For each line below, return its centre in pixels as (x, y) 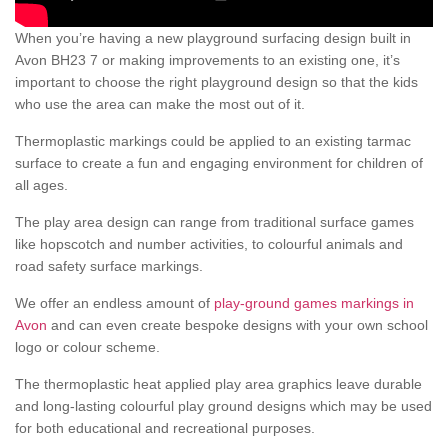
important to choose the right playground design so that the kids (216, 82)
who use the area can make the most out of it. (160, 104)
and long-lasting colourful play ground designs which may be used (223, 406)
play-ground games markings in (314, 303)
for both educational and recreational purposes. (165, 428)
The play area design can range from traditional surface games (214, 222)
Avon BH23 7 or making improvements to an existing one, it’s (207, 60)
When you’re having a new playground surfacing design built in (213, 38)
